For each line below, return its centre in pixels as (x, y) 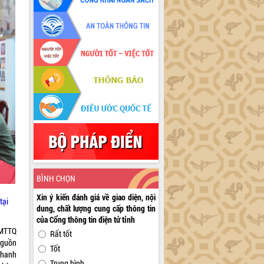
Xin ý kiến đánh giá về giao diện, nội (96, 197)
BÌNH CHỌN (56, 179)
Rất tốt (61, 234)
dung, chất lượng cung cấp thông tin (96, 209)
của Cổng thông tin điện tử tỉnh (86, 220)
